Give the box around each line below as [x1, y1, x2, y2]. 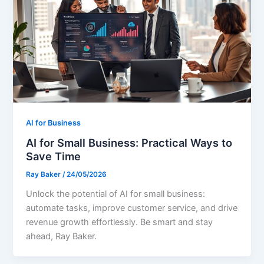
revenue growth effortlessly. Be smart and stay [26, 216, 213, 227]
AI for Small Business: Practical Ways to [26, 136, 233, 150]
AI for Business [26, 118, 81, 127]
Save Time [26, 150, 81, 163]
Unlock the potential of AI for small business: [26, 188, 206, 199]
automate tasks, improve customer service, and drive [26, 202, 238, 213]
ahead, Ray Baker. [26, 230, 97, 242]
